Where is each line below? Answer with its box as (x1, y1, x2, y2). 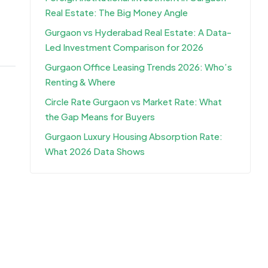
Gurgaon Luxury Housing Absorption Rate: (45, 130, 223, 142)
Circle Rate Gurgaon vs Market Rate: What (45, 96, 222, 108)
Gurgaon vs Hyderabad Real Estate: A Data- (45, 26, 232, 38)
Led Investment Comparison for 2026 (45, 41, 203, 53)
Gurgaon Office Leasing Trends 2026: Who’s (45, 61, 232, 73)
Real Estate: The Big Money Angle (45, 7, 188, 19)
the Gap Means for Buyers (45, 111, 155, 123)
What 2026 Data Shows (45, 145, 145, 157)
